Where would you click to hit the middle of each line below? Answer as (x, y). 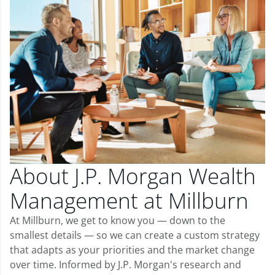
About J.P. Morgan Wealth (133, 176)
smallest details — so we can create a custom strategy (135, 235)
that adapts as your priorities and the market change (132, 250)
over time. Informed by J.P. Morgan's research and (126, 264)
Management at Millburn (129, 200)
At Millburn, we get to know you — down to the (118, 220)
